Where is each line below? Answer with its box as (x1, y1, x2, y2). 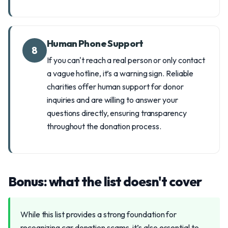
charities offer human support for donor (47, 81, 184, 92)
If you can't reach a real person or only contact (47, 55, 206, 65)
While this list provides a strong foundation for (20, 209, 177, 219)
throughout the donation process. (47, 121, 161, 131)
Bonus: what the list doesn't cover (8, 173, 202, 190)
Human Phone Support (47, 38, 144, 49)
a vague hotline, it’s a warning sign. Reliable (47, 68, 194, 78)
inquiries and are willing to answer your (47, 95, 178, 105)
